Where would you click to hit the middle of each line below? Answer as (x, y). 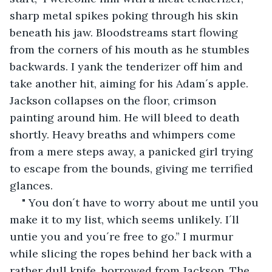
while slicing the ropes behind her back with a (132, 253)
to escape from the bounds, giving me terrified (133, 168)
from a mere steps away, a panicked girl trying (133, 151)
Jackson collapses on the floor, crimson (114, 100)
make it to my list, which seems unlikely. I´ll (126, 219)
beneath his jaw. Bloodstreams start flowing (125, 32)
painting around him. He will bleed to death (126, 117)
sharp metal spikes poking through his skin (125, 15)
